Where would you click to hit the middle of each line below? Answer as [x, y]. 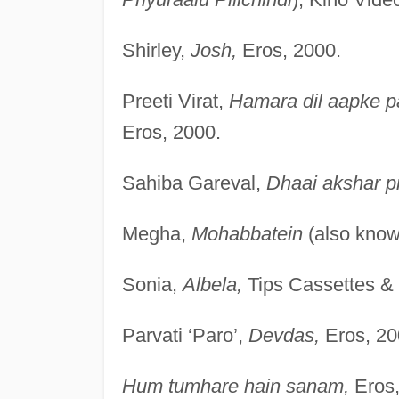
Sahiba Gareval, [194, 183]
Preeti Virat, [175, 101]
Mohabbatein [247, 233]
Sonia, [152, 284]
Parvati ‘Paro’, [185, 335]
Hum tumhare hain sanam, [235, 386]
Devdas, [284, 335]
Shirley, [156, 50]
